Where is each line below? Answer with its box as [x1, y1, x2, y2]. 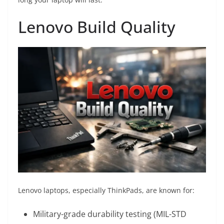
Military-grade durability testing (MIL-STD [33, 208, 186, 219]
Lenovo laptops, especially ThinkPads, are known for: [18, 185, 194, 195]
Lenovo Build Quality [18, 16, 175, 38]
